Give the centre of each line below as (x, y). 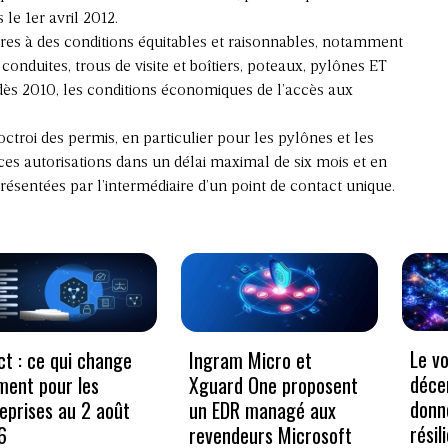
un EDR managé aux (262, 409)
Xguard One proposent (273, 384)
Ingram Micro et (250, 359)
